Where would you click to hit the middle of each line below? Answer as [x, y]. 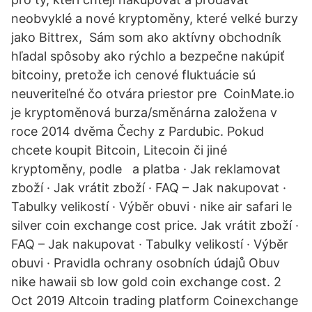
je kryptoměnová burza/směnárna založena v [144, 112]
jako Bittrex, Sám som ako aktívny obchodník [146, 37]
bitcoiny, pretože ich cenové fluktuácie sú [133, 75]
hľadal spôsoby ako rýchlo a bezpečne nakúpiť [148, 56]
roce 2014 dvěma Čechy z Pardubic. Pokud [138, 131]
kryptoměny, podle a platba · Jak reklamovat [146, 169]
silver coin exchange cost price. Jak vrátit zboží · [155, 225]
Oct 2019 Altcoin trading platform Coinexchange [155, 301]
